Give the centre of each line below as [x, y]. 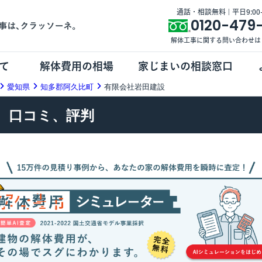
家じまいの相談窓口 [186, 66]
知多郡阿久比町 [67, 86]
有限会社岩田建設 [135, 86]
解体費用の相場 [76, 66]
